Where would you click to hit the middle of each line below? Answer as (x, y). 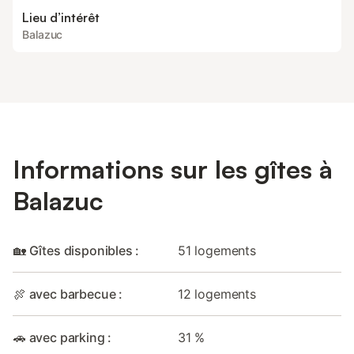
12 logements (217, 294)
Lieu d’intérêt (61, 17)
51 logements (217, 250)
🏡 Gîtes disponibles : (77, 250)
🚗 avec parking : (63, 337)
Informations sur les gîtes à (173, 169)
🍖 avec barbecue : (68, 294)
